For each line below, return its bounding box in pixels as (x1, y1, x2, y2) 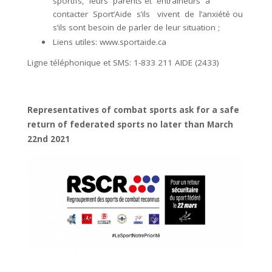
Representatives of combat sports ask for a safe (27, 104, 239, 115)
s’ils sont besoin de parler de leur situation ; (53, 21, 225, 33)
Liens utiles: (53, 36, 100, 47)
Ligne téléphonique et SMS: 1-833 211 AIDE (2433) (27, 56, 219, 68)
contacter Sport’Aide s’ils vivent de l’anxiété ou (53, 8, 243, 19)
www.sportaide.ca (100, 36, 166, 47)
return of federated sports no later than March (27, 118, 233, 130)
